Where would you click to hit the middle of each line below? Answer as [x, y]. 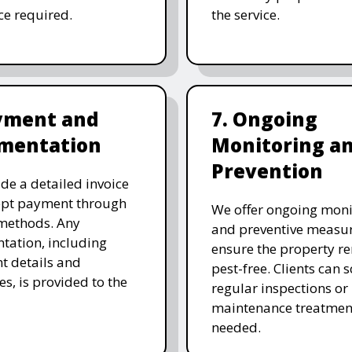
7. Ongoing [264, 119]
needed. [236, 327]
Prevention [267, 170]
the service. [245, 14]
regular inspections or [279, 288]
